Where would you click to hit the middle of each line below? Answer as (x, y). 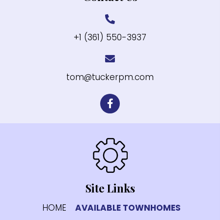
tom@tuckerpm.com (110, 77)
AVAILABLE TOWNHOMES (128, 208)
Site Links (110, 188)
